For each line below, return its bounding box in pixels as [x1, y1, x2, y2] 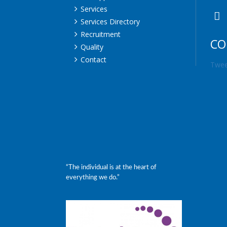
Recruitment [81, 29, 121, 39]
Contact [81, 55, 106, 64]
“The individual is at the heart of [66, 164, 157, 171]
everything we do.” [66, 174, 120, 181]
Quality [81, 42, 103, 52]
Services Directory [81, 17, 140, 26]
